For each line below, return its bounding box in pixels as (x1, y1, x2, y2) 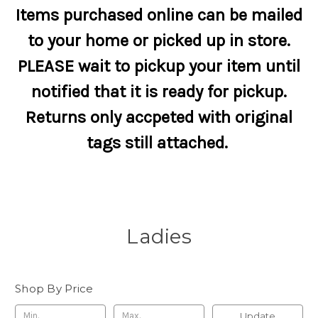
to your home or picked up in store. (28, 31, 290, 50)
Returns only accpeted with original (26, 107, 292, 127)
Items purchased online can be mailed (16, 5, 302, 25)
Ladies (126, 224, 192, 248)
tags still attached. (86, 133, 232, 153)
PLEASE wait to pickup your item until (18, 56, 300, 76)
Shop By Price (15, 282, 94, 295)
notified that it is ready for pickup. (31, 82, 287, 102)
